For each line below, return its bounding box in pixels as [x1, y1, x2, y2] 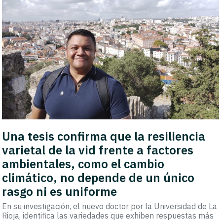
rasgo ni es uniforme [2, 184, 117, 200]
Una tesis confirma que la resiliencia [2, 128, 206, 145]
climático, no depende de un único [2, 170, 195, 186]
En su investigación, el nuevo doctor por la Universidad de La [2, 201, 218, 212]
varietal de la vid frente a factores [2, 142, 194, 158]
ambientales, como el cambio [2, 156, 165, 172]
